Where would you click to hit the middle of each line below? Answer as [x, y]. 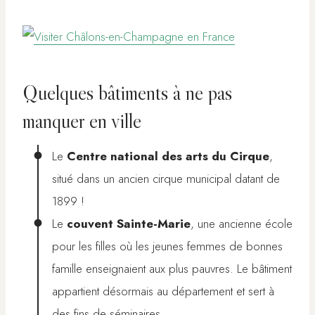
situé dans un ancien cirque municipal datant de [166, 179]
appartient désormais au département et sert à [163, 291]
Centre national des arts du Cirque [168, 156]
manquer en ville [82, 121]
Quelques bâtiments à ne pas [127, 92]
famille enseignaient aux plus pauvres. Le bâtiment [172, 269]
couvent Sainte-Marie [129, 224]
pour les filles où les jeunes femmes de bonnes [167, 246]
